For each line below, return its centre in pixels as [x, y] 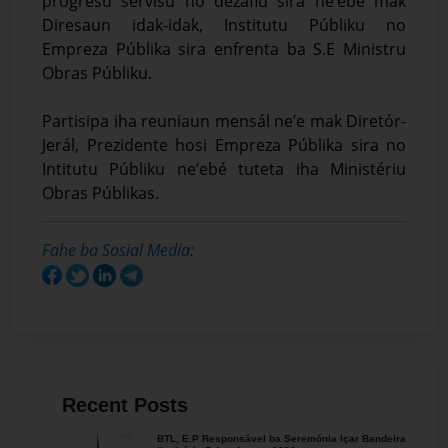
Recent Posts [125, 405]
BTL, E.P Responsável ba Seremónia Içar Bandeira [281, 439]
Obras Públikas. [100, 192]
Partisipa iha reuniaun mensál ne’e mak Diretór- [224, 120]
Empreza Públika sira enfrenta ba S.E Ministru [224, 48]
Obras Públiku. [97, 72]
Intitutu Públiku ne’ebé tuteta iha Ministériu [224, 168]
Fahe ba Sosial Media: [118, 249]
